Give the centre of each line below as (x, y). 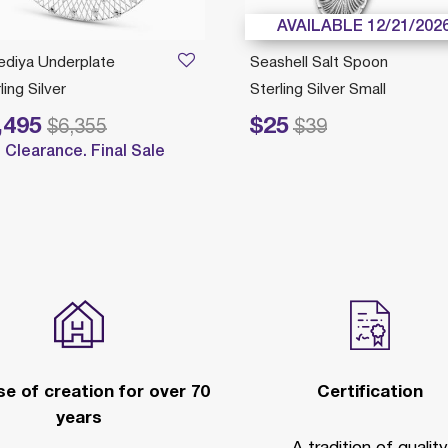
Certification (369, 392)
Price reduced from (239, 127)
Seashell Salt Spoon (318, 63)
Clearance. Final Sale (85, 152)
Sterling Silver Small (317, 90)
